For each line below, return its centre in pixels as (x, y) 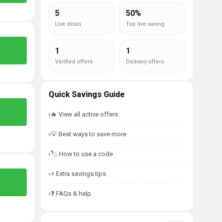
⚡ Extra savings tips (78, 174)
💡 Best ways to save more (88, 134)
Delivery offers (145, 62)
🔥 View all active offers (84, 114)
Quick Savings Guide (87, 94)
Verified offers (74, 62)
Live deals (68, 24)
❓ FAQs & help (71, 194)
